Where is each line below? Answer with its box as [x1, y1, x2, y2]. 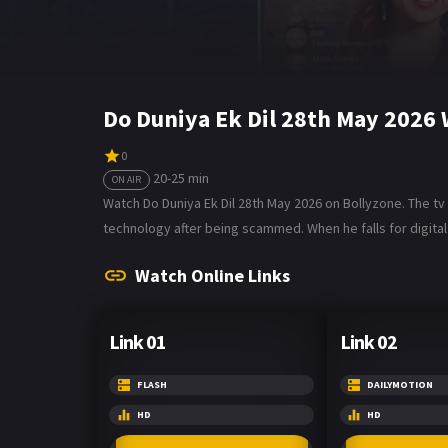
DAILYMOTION [366, 377, 433, 391]
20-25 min [153, 168, 209, 187]
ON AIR [112, 172, 141, 186]
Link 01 [109, 328, 167, 354]
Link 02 [339, 328, 397, 354]
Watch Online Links [135, 263, 290, 287]
